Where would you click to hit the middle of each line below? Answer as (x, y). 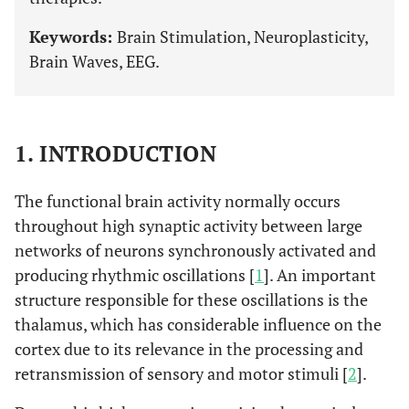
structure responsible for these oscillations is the (191, 299)
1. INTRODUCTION (116, 153)
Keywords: (73, 37)
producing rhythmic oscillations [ (135, 275)
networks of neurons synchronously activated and (195, 250)
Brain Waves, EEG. (94, 61)
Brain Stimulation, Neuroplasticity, (242, 37)
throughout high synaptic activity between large (189, 225)
